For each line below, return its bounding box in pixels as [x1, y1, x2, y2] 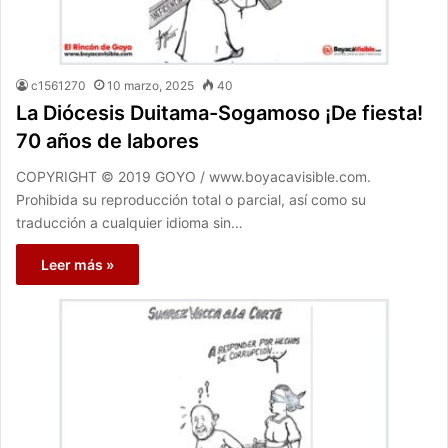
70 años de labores [16, 129, 199, 154]
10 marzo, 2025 [107, 78, 194, 94]
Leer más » [41, 256, 114, 274]
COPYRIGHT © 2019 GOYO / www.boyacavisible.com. [16, 168, 371, 186]
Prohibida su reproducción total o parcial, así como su [16, 191, 366, 209]
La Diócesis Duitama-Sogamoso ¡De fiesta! [16, 101, 423, 126]
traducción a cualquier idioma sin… [16, 214, 243, 232]
